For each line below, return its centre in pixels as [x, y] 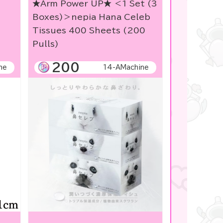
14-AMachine [126, 67]
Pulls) [45, 44]
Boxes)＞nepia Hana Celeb [91, 17]
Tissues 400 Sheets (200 [89, 30]
